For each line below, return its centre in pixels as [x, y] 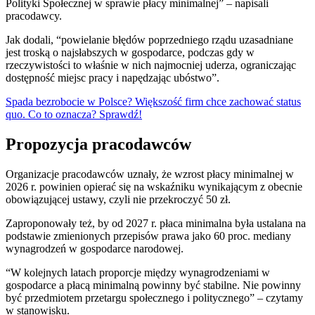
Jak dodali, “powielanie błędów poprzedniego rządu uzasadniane [149, 39]
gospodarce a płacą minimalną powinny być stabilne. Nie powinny [153, 285]
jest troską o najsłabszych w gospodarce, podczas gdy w [130, 52]
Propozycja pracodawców [98, 144]
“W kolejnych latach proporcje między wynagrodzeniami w [138, 272]
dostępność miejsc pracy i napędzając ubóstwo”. [112, 77]
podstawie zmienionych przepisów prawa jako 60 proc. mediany [148, 236]
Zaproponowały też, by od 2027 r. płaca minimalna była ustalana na [156, 223]
